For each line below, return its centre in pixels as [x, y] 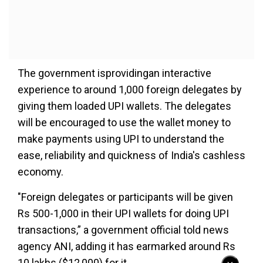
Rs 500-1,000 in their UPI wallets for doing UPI [123, 213]
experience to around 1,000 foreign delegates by [130, 89]
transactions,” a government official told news [123, 230]
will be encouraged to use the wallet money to [124, 122]
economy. [41, 171]
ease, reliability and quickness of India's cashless [131, 155]
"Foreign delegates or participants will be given [125, 197]
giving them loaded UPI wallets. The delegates [124, 106]
